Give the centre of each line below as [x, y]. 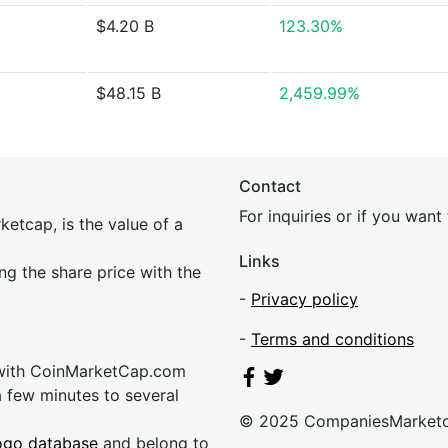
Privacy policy [304, 299]
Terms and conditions [332, 339]
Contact [270, 186]
